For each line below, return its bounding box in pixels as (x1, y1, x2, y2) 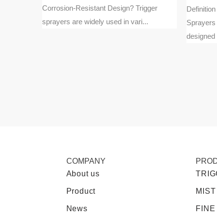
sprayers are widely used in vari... (42, 17, 148, 26)
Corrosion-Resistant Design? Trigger (42, 3, 157, 12)
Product (66, 186, 96, 195)
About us (66, 169, 100, 178)
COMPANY (66, 156, 106, 165)
